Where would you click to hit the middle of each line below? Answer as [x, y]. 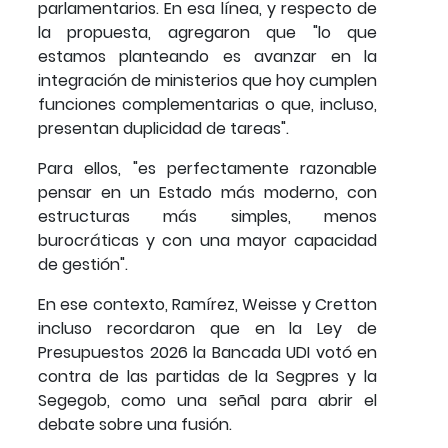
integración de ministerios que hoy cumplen [207, 80]
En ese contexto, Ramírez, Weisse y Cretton [207, 304]
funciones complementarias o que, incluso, [207, 104]
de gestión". [83, 264]
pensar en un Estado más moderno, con [207, 192]
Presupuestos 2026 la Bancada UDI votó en [207, 352]
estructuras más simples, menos [207, 216]
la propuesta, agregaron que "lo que [207, 32]
